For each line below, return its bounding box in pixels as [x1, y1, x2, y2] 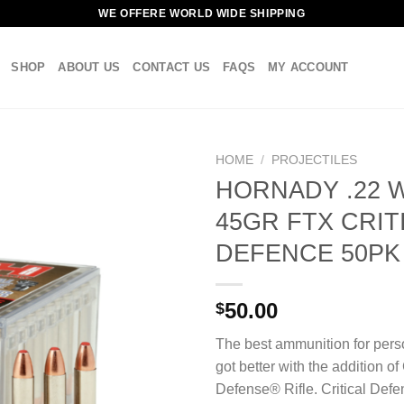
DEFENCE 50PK [216, 238, 400, 267]
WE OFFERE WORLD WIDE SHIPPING [98, 6, 306, 20]
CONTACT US [133, 60, 211, 74]
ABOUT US [58, 60, 121, 74]
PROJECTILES [271, 153, 358, 167]
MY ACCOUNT [268, 60, 349, 74]
